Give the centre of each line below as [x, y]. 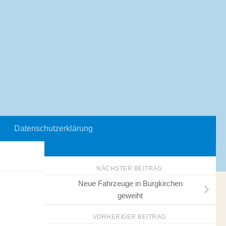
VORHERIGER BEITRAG [130, 217]
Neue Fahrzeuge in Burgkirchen [130, 183]
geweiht [130, 195]
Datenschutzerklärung [53, 128]
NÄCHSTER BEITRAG [130, 168]
